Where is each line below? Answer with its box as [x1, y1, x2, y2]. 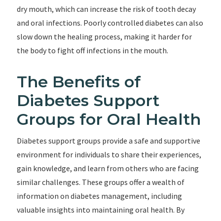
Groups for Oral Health [16, 110, 201, 129]
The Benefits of [16, 72, 141, 91]
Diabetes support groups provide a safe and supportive [16, 136, 200, 146]
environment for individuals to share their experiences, [16, 149, 201, 159]
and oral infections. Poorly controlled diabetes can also [16, 18, 203, 28]
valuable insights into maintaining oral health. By [16, 205, 184, 215]
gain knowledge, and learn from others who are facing [16, 163, 199, 173]
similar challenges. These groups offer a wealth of [16, 177, 184, 187]
